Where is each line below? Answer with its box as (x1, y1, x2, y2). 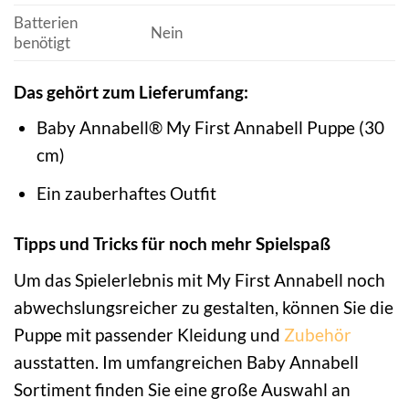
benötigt (14, 32, 70, 52)
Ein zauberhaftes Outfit (36, 182, 216, 204)
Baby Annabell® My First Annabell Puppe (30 (36, 117, 384, 139)
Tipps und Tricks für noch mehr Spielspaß (14, 232, 330, 254)
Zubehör (284, 323, 351, 345)
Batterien (14, 12, 78, 32)
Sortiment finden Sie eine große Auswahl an (14, 378, 351, 400)
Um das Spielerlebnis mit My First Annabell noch (14, 268, 385, 290)
